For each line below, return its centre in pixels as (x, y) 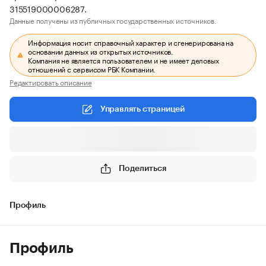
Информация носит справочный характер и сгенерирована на (131, 42)
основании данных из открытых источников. (101, 51)
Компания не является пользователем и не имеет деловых (123, 60)
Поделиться (142, 168)
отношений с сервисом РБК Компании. (92, 69)
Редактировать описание (51, 82)
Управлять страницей (142, 109)
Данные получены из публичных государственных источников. (113, 20)
